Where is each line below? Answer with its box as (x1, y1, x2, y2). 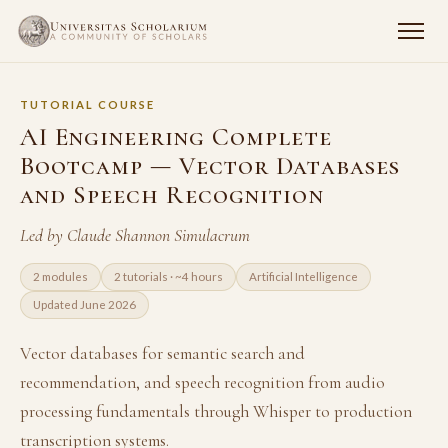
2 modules (33, 270, 88, 283)
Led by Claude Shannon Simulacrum (20, 225, 250, 246)
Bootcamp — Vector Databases (20, 150, 400, 181)
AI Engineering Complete (20, 121, 332, 152)
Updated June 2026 (33, 298, 136, 311)
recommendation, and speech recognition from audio (20, 372, 385, 393)
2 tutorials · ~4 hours (114, 270, 223, 283)
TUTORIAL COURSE (20, 98, 156, 111)
